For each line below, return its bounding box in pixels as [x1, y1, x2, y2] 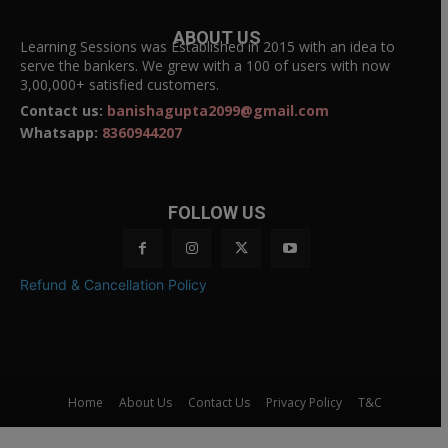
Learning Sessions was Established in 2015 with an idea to [20, 37, 395, 57]
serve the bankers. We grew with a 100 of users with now [20, 56, 390, 76]
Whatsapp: [20, 123, 102, 143]
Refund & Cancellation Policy [20, 275, 207, 293]
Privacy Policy [265, 393, 342, 411]
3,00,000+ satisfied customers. [20, 75, 219, 95]
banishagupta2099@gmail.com [107, 101, 329, 121]
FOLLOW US [167, 202, 266, 224]
